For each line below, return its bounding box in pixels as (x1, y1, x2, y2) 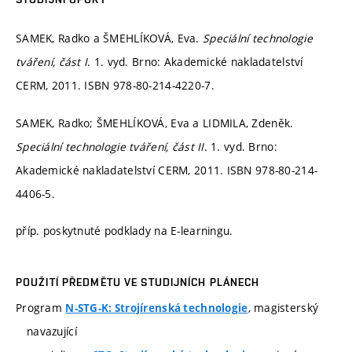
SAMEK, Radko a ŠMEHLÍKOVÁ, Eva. (16, 31, 203, 46)
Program (16, 299, 66, 315)
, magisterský (247, 299, 319, 315)
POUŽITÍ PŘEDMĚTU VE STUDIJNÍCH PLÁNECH (16, 275, 260, 288)
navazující (27, 323, 77, 339)
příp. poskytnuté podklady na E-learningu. (16, 223, 233, 239)
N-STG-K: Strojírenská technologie (65, 300, 248, 315)
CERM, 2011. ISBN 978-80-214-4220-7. (16, 78, 214, 93)
